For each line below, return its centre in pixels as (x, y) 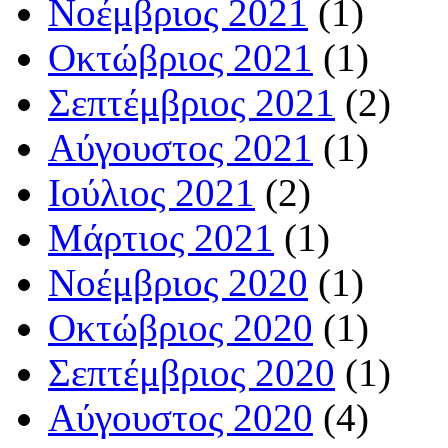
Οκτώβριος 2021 (180, 58)
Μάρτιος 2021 (161, 238)
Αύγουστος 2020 (180, 418)
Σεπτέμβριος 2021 (191, 103)
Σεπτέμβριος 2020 (191, 373)
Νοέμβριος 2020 (178, 283)
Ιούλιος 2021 (151, 193)
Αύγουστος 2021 (180, 148)
